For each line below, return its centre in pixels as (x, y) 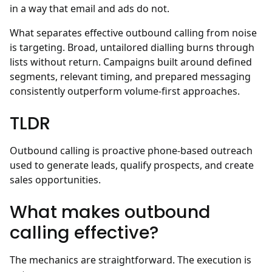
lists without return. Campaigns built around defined (131, 62)
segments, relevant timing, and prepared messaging (130, 77)
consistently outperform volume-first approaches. (125, 91)
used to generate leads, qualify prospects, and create (132, 165)
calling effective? (84, 233)
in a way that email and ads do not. (90, 9)
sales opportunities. (55, 180)
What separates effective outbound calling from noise (133, 33)
